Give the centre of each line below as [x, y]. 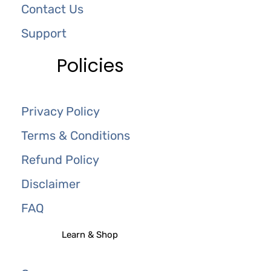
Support [44, 33]
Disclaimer [51, 184]
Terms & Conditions [76, 135]
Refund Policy [60, 159]
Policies [91, 66]
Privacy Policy [60, 111]
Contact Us [52, 9]
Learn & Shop [90, 234]
